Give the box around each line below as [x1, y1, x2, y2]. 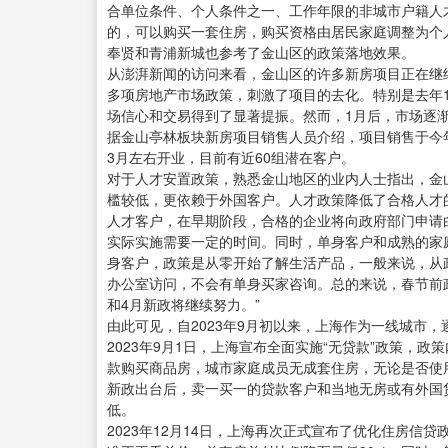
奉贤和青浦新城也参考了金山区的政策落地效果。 [107, 42, 415, 63]
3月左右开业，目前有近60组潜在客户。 [107, 147, 355, 168]
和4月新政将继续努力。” [107, 294, 260, 315]
